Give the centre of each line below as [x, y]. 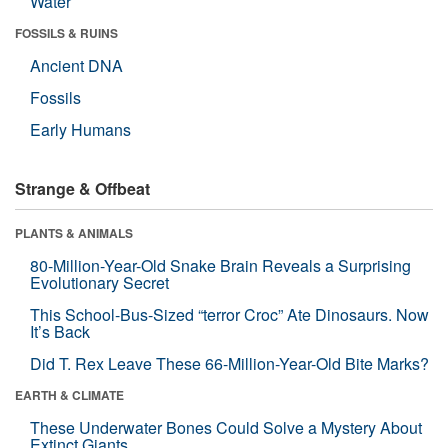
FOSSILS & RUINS [66, 32]
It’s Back [60, 331]
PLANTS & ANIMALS [74, 232]
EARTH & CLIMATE [69, 394]
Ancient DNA [76, 65]
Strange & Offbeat [82, 188]
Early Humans [80, 129]
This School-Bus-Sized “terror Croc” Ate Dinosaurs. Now [229, 314]
